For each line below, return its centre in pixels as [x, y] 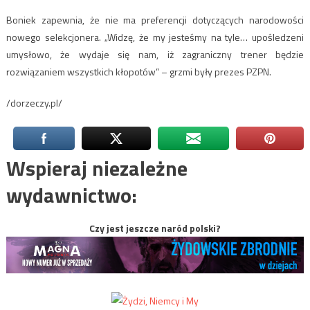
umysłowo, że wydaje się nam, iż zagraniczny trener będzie [155, 54]
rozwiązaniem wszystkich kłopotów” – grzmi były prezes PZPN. [138, 71]
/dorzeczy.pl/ [34, 102]
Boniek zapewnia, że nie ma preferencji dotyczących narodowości [155, 19]
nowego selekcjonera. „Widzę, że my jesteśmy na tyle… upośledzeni [155, 37]
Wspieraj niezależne [97, 168]
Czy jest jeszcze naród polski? [155, 228]
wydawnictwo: [71, 195]
